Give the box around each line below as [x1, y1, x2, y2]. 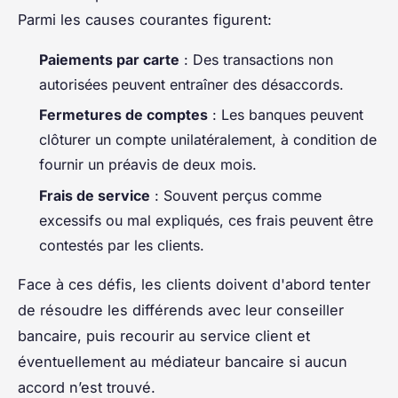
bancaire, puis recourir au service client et [18, 326, 310, 345]
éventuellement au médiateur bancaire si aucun [18, 352, 347, 370]
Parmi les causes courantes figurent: [18, 10, 272, 28]
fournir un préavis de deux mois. [39, 155, 257, 174]
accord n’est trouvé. [18, 378, 155, 396]
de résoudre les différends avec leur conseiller [18, 300, 344, 319]
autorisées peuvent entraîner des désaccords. [39, 75, 344, 93]
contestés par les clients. [39, 235, 204, 254]
